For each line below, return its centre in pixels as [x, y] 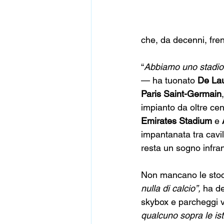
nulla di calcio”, [172, 188]
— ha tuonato [169, 80]
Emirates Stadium [176, 121]
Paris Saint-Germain [181, 94]
